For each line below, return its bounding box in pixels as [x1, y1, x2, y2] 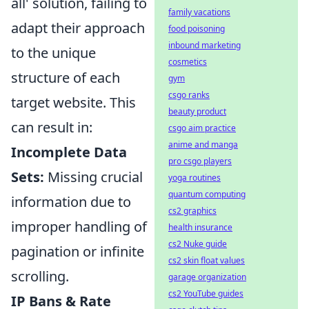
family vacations [168, 6, 230, 18]
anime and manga [168, 139, 238, 150]
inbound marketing [168, 39, 241, 51]
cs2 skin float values [168, 255, 245, 266]
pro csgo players [168, 155, 232, 167]
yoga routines [168, 172, 221, 183]
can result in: [11, 117, 92, 137]
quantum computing [168, 188, 246, 200]
